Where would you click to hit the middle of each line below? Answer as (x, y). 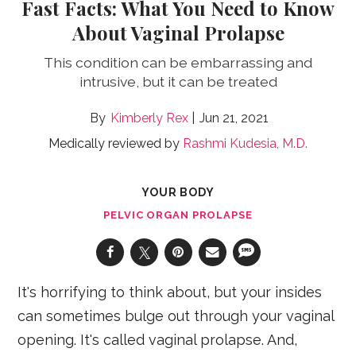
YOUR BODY (178, 192)
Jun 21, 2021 (234, 118)
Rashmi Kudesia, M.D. (245, 143)
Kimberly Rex (149, 118)
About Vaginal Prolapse (178, 32)
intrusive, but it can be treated (178, 81)
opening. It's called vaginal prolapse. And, (158, 339)
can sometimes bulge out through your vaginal (176, 315)
